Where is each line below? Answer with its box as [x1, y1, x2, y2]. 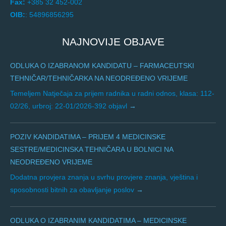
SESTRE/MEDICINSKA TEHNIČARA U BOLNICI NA [10, 145, 173, 154]
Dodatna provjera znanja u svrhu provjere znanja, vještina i [10, 173, 198, 182]
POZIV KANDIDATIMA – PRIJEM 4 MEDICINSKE [10, 133, 165, 141]
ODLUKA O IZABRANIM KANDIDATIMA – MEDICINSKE [10, 216, 187, 225]
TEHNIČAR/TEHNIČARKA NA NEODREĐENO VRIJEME [10, 74, 188, 83]
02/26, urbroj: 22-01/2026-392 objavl [10, 102, 129, 110]
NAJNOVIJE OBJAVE [62, 36, 164, 48]
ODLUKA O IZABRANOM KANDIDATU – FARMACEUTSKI [10, 62, 194, 70]
